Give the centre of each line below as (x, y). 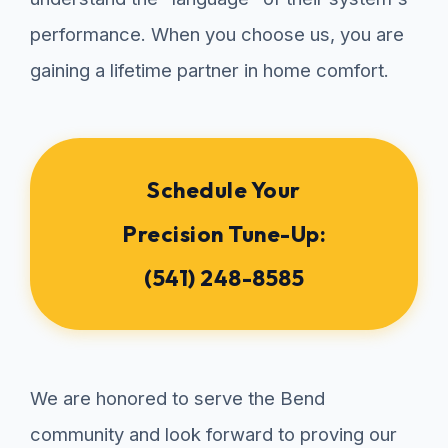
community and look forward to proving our (213, 434)
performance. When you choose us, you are (217, 34)
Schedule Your (224, 190)
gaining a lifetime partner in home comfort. (209, 70)
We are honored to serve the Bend (177, 398)
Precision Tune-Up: (224, 234)
